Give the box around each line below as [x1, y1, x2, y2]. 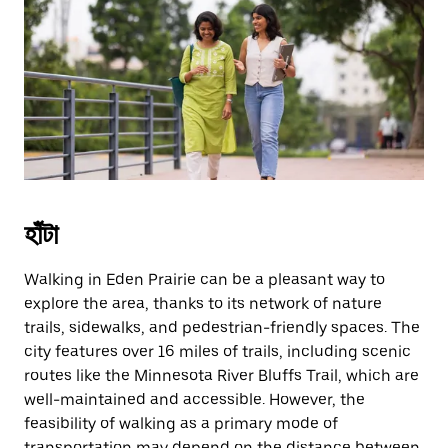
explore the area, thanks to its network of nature [24, 294, 382, 313]
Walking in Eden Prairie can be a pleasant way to [24, 270, 385, 289]
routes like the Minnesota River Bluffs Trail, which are [24, 366, 419, 385]
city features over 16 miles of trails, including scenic [24, 342, 411, 361]
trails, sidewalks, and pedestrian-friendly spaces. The [24, 318, 420, 337]
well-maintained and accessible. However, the [24, 390, 365, 409]
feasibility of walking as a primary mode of [24, 414, 338, 433]
